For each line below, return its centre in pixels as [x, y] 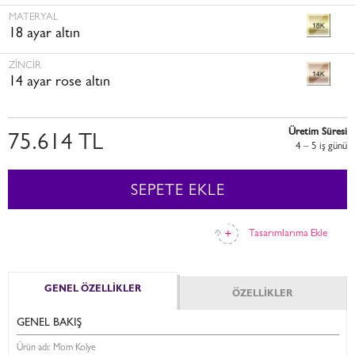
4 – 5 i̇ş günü [321, 147]
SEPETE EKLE [177, 192]
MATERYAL [33, 18]
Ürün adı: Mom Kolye [56, 349]
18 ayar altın [44, 35]
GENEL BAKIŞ [49, 323]
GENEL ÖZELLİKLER [93, 290]
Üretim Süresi [318, 133]
